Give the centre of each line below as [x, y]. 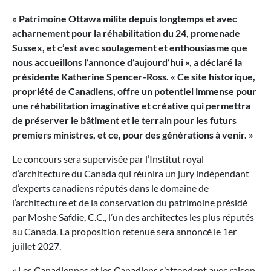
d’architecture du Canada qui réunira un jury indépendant [131, 174]
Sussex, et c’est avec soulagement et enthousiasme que [130, 48]
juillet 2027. [37, 246]
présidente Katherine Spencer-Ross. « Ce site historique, [134, 77]
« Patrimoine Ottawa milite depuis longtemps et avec [125, 19]
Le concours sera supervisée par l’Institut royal [108, 159]
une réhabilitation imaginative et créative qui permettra [131, 106]
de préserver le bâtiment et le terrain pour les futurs [124, 120]
